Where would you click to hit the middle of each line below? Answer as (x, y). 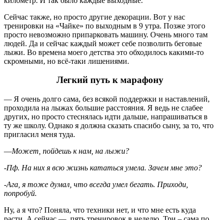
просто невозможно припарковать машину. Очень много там (106, 34)
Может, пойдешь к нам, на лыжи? (70, 151)
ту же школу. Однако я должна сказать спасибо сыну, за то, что (109, 126)
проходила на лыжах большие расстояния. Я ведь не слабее (103, 108)
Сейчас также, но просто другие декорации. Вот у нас (95, 17)
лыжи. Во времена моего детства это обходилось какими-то (104, 52)
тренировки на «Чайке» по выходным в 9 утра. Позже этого (105, 26)
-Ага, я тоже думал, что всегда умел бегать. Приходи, (96, 185)
